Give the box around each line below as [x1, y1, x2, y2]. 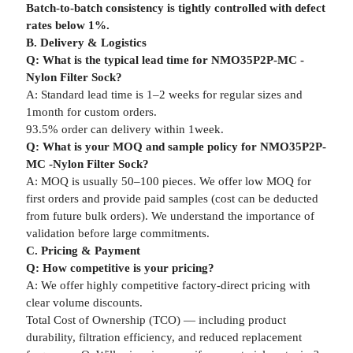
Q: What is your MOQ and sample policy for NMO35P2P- [25, 140, 326, 153]
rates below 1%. [25, 19, 110, 32]
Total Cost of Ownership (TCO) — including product [25, 314, 286, 326]
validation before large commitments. [25, 227, 210, 240]
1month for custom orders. [25, 106, 157, 118]
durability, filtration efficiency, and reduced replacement [25, 331, 302, 344]
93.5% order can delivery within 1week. [25, 123, 224, 136]
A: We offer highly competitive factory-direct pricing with [25, 279, 310, 292]
